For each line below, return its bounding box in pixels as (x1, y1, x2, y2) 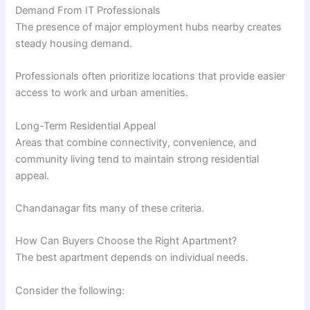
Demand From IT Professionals (15, 3, 161, 17)
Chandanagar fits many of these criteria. (15, 201, 205, 215)
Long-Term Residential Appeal (15, 119, 156, 132)
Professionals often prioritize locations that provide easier (15, 70, 286, 83)
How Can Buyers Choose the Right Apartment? (15, 235, 237, 248)
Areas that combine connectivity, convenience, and (15, 136, 257, 149)
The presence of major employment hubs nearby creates (15, 20, 282, 33)
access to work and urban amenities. (15, 86, 189, 100)
